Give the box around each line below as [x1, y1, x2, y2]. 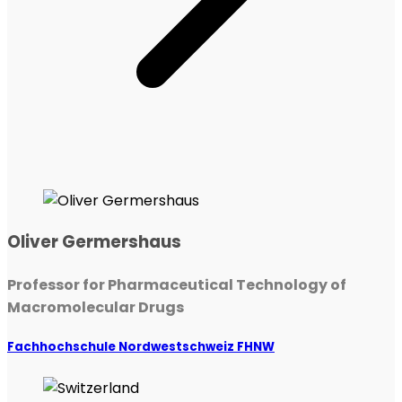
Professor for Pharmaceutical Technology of [7, 275, 346, 296]
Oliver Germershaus [7, 230, 181, 254]
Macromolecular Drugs [7, 297, 184, 319]
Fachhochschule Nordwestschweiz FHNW [7, 338, 275, 356]
